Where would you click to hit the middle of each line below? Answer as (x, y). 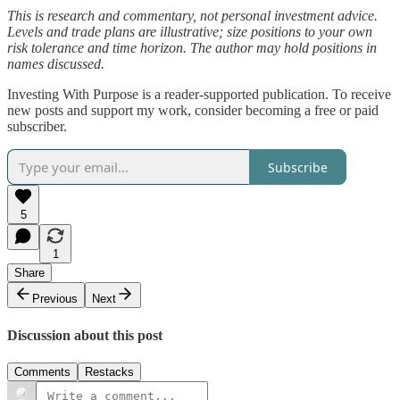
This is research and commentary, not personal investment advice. (192, 16)
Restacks (109, 371)
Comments (42, 371)
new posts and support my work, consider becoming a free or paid (193, 111)
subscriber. (37, 127)
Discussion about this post (85, 335)
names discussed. (56, 64)
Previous (55, 299)
